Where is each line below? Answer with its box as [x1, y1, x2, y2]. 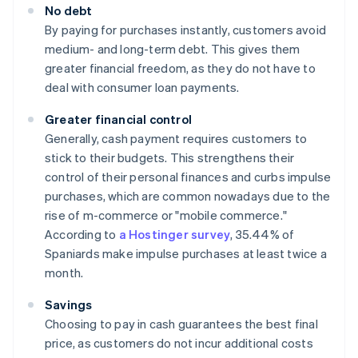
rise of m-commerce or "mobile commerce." [45, 207, 287, 224]
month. [45, 265, 84, 281]
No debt [45, 2, 93, 19]
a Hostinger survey [118, 226, 231, 243]
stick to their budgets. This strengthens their [45, 149, 295, 166]
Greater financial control [45, 111, 192, 128]
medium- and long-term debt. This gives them [45, 41, 300, 58]
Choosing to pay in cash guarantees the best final [45, 316, 318, 332]
